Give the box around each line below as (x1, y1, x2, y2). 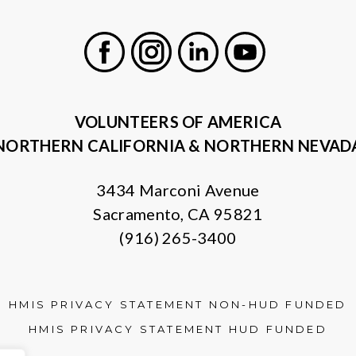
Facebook (103, 73, 168, 91)
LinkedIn (197, 73, 254, 91)
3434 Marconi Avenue (96, 180, 260, 199)
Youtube (244, 73, 300, 91)
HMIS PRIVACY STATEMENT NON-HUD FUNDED (9, 298, 347, 311)
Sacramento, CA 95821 (93, 204, 263, 223)
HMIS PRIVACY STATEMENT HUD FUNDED (29, 323, 327, 335)
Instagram (150, 73, 217, 91)
